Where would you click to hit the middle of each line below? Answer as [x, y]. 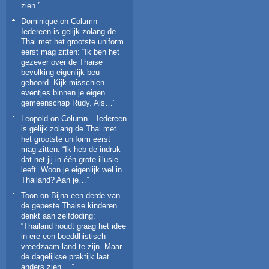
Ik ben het [102, 52]
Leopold [35, 119]
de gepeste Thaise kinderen [69, 206]
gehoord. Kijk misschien [63, 83]
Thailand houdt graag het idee [75, 226]
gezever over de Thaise [62, 62]
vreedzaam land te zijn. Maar [71, 247]
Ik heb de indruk [93, 150]
